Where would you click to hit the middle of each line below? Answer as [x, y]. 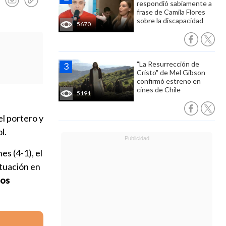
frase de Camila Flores [171, 12]
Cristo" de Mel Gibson [171, 72]
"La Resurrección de [168, 64]
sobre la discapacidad [170, 20]
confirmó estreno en [169, 81]
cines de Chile [159, 90]
